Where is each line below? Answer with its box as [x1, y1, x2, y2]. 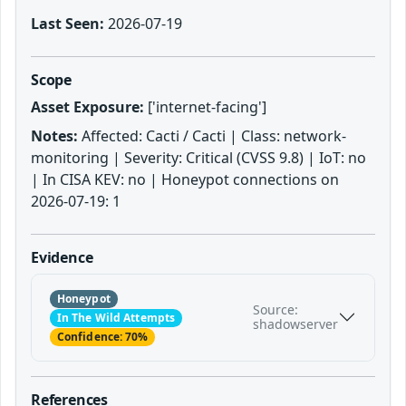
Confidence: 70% [56, 329, 149, 345]
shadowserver [253, 315, 338, 333]
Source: [253, 301, 298, 319]
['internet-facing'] [144, 96, 266, 117]
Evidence [31, 246, 93, 267]
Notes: [31, 125, 78, 146]
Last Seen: [31, 13, 104, 34]
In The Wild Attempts [56, 309, 176, 325]
